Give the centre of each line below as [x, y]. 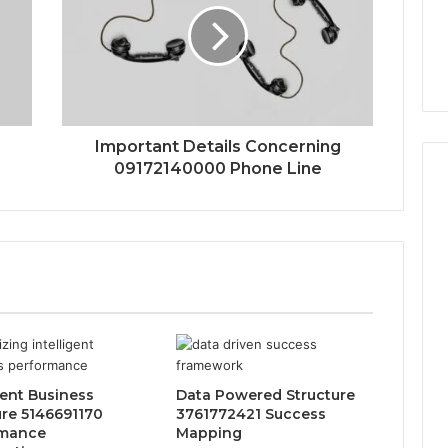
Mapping [208, 432]
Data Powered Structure [265, 394]
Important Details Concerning [217, 146]
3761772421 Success [250, 413]
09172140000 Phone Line [217, 168]
